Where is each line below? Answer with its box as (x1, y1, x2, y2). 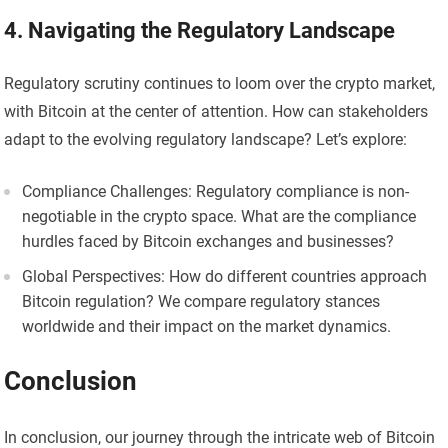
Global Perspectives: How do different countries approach (22, 267, 428, 287)
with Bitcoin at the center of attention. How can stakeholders (4, 102, 429, 122)
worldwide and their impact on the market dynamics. (22, 317, 392, 337)
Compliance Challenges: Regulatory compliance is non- (22, 182, 410, 202)
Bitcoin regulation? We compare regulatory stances (22, 292, 381, 312)
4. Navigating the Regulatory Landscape (4, 18, 396, 44)
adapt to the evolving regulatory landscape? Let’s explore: (4, 130, 408, 150)
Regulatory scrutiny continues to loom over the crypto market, (4, 74, 436, 94)
